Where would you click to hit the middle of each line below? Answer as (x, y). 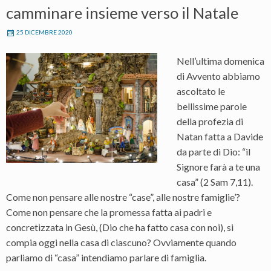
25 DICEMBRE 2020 (44, 32)
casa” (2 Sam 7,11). (215, 182)
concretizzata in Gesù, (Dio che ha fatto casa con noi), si (120, 227)
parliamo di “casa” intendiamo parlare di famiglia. (106, 258)
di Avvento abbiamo (218, 76)
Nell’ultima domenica (220, 61)
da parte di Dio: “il (214, 152)
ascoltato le (201, 91)
